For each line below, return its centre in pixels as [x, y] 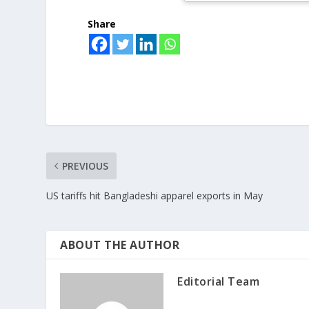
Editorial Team [219, 282]
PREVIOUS [86, 166]
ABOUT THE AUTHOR [120, 245]
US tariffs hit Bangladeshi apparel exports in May [155, 196]
